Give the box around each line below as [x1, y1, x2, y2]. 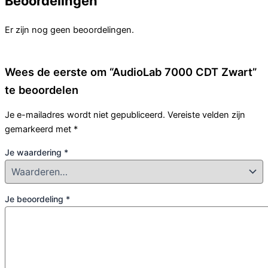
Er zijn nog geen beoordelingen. [5, 24, 134, 35]
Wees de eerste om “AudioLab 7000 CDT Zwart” [5, 65, 257, 79]
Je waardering [5, 147, 64, 157]
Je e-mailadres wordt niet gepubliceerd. [5, 109, 165, 120]
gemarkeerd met [5, 123, 74, 135]
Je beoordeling [5, 194, 66, 205]
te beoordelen [5, 83, 78, 97]
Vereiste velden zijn [167, 109, 245, 120]
